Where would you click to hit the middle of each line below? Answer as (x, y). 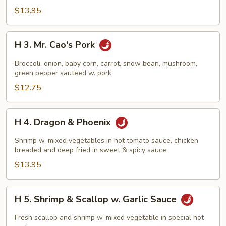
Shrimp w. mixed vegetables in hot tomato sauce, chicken (106, 140)
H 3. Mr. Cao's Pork (56, 45)
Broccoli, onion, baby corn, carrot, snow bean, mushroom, (106, 63)
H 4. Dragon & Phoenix (64, 122)
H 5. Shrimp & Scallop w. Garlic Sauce (97, 199)
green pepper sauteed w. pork (63, 73)
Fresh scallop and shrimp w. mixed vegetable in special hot (109, 217)
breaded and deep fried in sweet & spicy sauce (91, 150)
